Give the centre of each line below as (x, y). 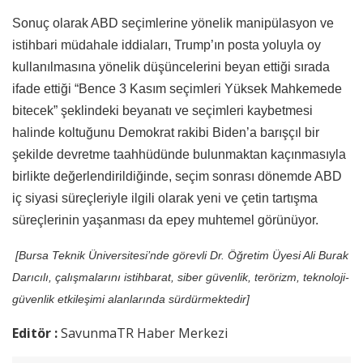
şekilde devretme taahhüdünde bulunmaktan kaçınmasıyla (179, 154)
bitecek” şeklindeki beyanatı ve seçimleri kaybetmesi (162, 110)
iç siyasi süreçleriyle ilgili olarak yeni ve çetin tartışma (165, 198)
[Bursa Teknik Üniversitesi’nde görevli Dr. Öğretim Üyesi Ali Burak (180, 255)
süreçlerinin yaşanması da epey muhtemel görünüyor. (165, 220)
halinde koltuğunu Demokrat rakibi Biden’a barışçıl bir (166, 132)
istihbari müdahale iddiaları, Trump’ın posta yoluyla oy (167, 45)
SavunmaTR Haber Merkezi (144, 333)
